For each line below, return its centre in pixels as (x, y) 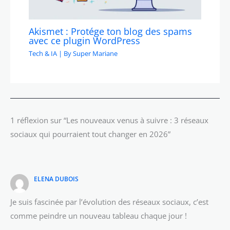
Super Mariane (95, 53)
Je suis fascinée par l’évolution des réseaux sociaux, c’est (109, 202)
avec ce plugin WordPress (85, 41)
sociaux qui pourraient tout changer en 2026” (90, 134)
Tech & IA (43, 53)
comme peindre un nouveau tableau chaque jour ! (99, 215)
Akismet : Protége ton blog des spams (111, 32)
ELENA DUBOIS (56, 179)
